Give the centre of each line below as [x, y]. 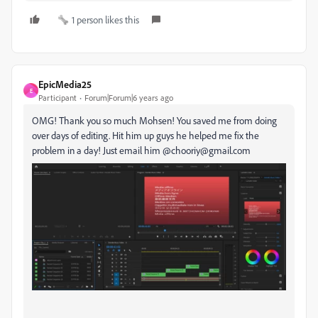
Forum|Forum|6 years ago [129, 98]
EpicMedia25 [65, 84]
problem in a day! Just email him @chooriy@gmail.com [141, 150]
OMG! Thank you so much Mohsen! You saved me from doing [154, 121]
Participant [57, 98]
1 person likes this [105, 20]
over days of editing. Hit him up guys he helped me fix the [146, 136]
